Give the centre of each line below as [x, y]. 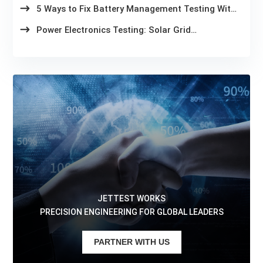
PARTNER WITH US [131, 242]
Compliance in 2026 [78, 42]
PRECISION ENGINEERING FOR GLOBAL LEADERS [131, 212]
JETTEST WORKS [131, 199]
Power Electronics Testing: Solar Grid [114, 30]
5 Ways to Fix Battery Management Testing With [136, 9]
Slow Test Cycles [71, 21]
